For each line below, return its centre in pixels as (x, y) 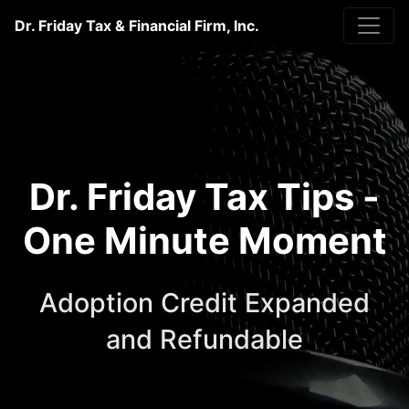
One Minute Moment (204, 241)
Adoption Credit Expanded (204, 303)
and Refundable (204, 339)
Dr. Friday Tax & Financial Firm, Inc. (137, 26)
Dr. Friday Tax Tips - (204, 197)
